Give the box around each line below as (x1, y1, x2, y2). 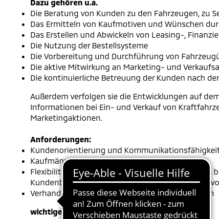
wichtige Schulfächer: (30, 206, 111, 216)
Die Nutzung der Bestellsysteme (30, 40, 148, 50)
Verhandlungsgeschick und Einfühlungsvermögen (30, 188, 214, 197)
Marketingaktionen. (30, 112, 104, 122)
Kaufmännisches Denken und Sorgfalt (30, 155, 172, 165)
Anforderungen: (30, 134, 91, 144)
